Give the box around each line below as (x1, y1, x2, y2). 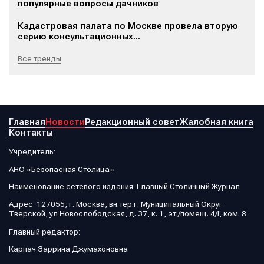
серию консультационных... (18, 31, 140, 42)
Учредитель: (9, 147, 55, 156)
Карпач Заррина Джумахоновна (9, 244, 128, 253)
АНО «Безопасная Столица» (9, 164, 114, 174)
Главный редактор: (9, 226, 80, 236)
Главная (9, 117, 45, 127)
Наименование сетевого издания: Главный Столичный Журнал (9, 181, 240, 191)
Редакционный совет (85, 117, 180, 127)
